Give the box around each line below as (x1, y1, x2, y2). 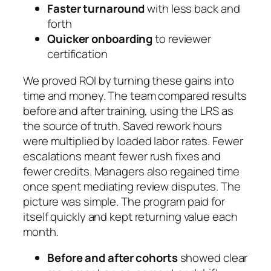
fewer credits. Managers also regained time (23, 163, 240, 179)
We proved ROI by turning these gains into (23, 72, 234, 88)
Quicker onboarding (47, 31, 153, 47)
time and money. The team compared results (23, 87, 247, 103)
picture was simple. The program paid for (23, 193, 225, 209)
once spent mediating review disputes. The (23, 178, 241, 194)
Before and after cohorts (47, 250, 178, 266)
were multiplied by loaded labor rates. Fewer (23, 132, 243, 149)
